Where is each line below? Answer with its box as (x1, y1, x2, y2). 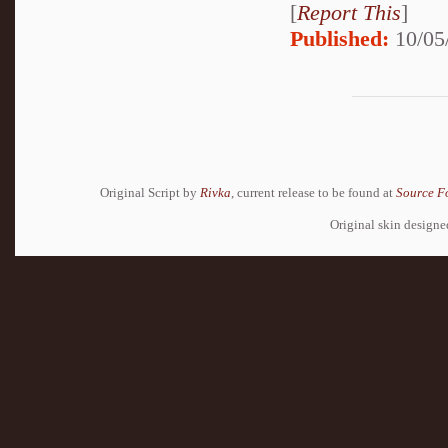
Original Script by (100, 184, 200, 200)
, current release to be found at (231, 184, 396, 200)
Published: (290, 25, 389, 51)
